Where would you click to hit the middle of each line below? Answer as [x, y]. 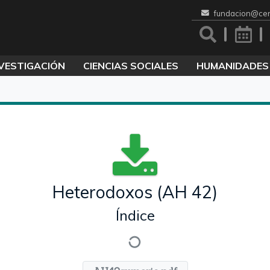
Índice [135, 215]
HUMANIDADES [232, 66]
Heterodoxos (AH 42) [135, 192]
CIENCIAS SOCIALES [130, 66]
